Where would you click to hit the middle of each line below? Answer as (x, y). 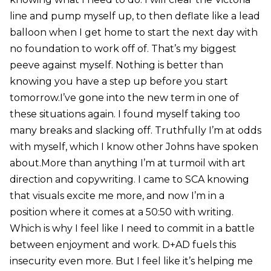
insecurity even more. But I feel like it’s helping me (131, 261)
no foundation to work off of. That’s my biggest (123, 49)
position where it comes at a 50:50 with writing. (121, 212)
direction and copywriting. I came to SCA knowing (129, 180)
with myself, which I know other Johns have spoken (134, 147)
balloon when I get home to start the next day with (133, 33)
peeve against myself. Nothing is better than (116, 65)
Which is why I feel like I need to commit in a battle (132, 229)
